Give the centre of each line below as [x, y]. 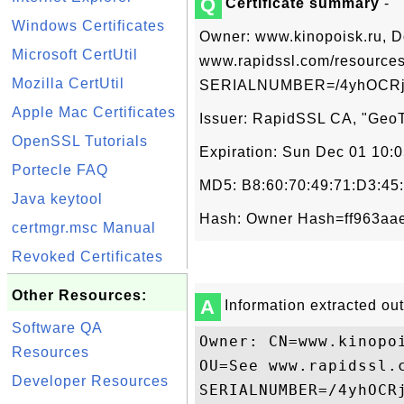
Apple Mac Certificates [94, 112]
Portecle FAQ [60, 170]
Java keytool [57, 199]
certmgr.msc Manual [84, 228]
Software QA [57, 328]
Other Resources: [79, 295]
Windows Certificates [88, 26]
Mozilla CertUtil [68, 83]
